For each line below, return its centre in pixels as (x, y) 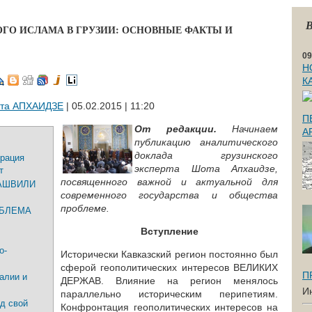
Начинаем (247, 129)
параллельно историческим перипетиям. (169, 294)
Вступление (169, 231)
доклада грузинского (206, 155)
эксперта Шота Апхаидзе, (206, 169)
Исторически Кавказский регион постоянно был (169, 254)
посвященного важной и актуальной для (169, 182)
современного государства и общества (169, 195)
